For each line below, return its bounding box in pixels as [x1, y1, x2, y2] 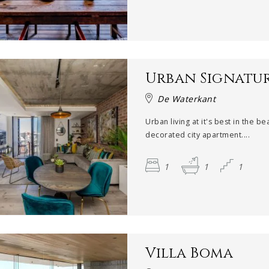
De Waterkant [157, 92, 216, 104]
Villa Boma [145, 244, 234, 264]
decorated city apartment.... [145, 129, 250, 140]
